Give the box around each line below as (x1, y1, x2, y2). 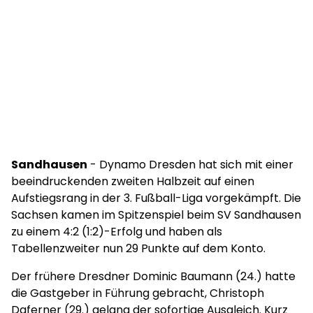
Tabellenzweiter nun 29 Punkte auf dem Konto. (11, 240, 268, 256)
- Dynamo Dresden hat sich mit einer (87, 156, 293, 173)
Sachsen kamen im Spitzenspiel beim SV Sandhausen (11, 207, 301, 223)
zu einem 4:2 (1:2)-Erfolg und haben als (11, 224, 222, 240)
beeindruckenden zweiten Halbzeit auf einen (11, 173, 254, 189)
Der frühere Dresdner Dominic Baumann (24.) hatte (11, 268, 296, 284)
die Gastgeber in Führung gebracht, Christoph (11, 285, 264, 301)
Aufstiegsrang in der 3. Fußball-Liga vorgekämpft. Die (11, 190, 301, 206)
